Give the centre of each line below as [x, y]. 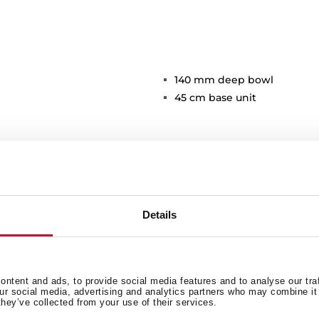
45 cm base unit [215, 98]
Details [159, 215]
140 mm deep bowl [224, 80]
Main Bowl [73, 279]
